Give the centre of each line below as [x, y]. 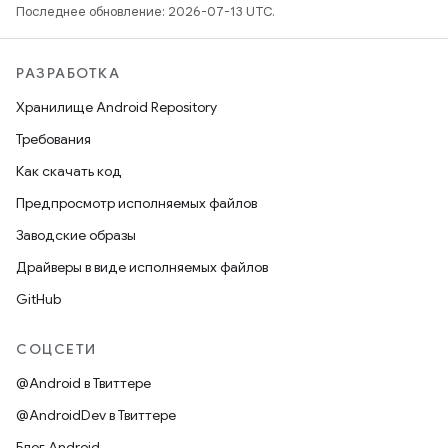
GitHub [38, 299]
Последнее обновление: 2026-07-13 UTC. [145, 11]
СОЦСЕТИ [56, 349]
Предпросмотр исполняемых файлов [136, 203]
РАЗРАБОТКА [68, 73]
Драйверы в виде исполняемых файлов [142, 267]
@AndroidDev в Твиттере [96, 415]
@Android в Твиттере [83, 383]
